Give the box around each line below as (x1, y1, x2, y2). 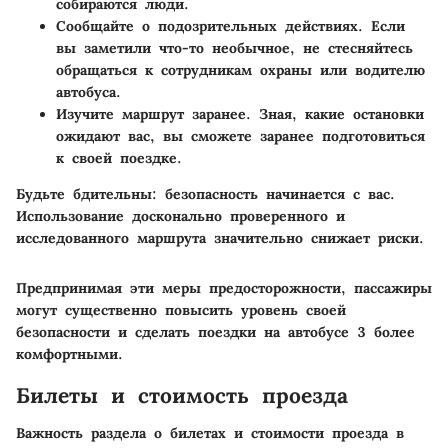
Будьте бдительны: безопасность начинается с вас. (16, 184, 395, 203)
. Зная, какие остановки (246, 104, 424, 123)
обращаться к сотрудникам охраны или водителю (56, 60, 425, 79)
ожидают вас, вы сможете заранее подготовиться (56, 126, 425, 145)
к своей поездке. (56, 148, 182, 167)
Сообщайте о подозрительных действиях (56, 16, 358, 35)
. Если (358, 16, 405, 35)
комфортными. (16, 344, 123, 363)
